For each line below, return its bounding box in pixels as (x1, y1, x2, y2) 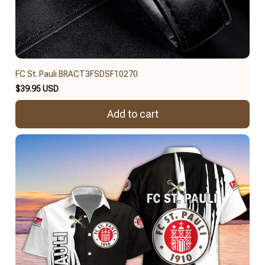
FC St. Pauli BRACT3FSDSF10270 (15, 69, 138, 79)
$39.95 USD (15, 83, 59, 93)
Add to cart (106, 108, 159, 121)
